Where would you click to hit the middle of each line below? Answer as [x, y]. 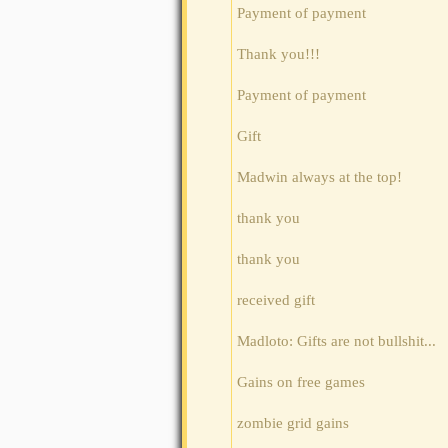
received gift [276, 300]
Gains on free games [301, 382]
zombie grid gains [293, 423]
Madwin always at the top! [319, 177]
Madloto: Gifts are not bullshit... [336, 341]
